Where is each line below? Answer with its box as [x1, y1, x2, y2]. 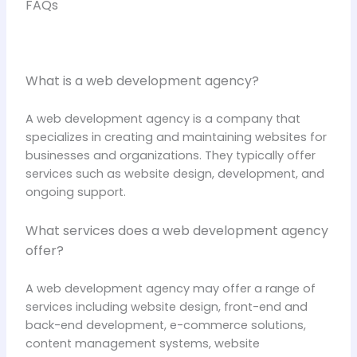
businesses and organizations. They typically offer [25, 147, 316, 164]
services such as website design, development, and [25, 166, 324, 182]
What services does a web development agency [25, 221, 328, 240]
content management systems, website [25, 335, 260, 351]
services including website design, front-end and [25, 298, 308, 315]
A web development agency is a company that [25, 111, 300, 127]
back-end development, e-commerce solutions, [25, 316, 306, 333]
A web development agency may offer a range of [25, 280, 316, 296]
